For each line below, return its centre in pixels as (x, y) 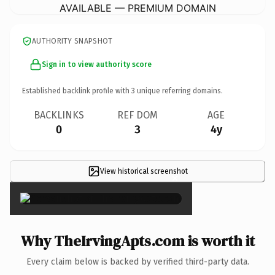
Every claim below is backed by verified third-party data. (137, 261)
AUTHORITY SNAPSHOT (72, 41)
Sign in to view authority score (97, 64)
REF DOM (137, 115)
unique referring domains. (179, 91)
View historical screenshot (144, 171)
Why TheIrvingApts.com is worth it (137, 241)
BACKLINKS (59, 115)
